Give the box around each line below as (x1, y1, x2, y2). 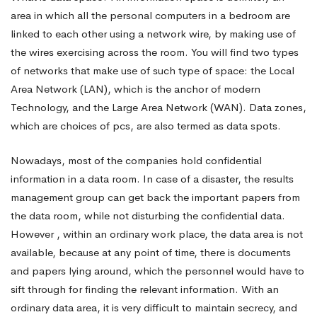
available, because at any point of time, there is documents (11, 245, 291, 259)
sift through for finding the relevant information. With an (11, 282, 279, 296)
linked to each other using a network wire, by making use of (11, 27, 296, 40)
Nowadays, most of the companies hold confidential (11, 153, 262, 167)
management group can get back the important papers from (11, 190, 300, 204)
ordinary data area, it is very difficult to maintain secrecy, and (11, 300, 297, 314)
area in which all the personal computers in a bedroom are (11, 8, 290, 22)
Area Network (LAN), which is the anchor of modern (11, 82, 260, 96)
